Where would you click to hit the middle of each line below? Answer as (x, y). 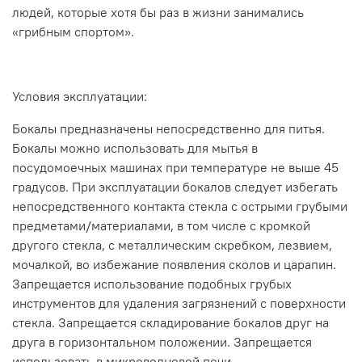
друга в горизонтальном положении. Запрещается (162, 341)
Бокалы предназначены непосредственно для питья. (168, 128)
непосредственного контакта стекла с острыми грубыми (180, 206)
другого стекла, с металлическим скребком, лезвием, (172, 244)
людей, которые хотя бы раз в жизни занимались (158, 12)
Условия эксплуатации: (80, 96)
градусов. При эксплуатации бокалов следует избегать (175, 186)
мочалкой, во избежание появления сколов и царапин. (174, 264)
